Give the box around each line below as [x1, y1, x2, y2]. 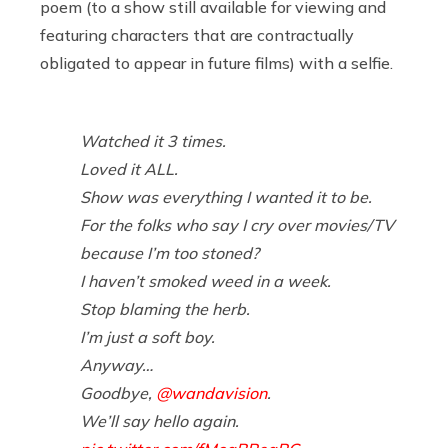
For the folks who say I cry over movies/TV [80, 214, 394, 235]
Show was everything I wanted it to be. [80, 186, 372, 207]
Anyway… [80, 354, 153, 375]
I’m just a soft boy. [80, 326, 215, 347]
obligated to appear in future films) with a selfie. [40, 52, 397, 73]
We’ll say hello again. [80, 410, 239, 431]
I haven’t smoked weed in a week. [80, 270, 331, 291]
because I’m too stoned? [80, 242, 259, 263]
